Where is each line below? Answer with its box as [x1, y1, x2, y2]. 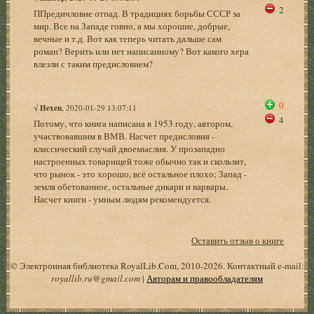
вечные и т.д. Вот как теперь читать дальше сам [34, 32, 222, 45]
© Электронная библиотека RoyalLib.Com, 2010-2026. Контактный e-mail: [10, 259, 304, 272]
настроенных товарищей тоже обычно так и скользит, [34, 154, 247, 168]
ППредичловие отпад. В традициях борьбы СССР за [34, 6, 241, 20]
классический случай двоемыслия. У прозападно [34, 142, 226, 155]
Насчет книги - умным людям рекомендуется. [34, 192, 212, 205]
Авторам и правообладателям [146, 271, 263, 285]
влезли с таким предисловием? [34, 57, 153, 70]
